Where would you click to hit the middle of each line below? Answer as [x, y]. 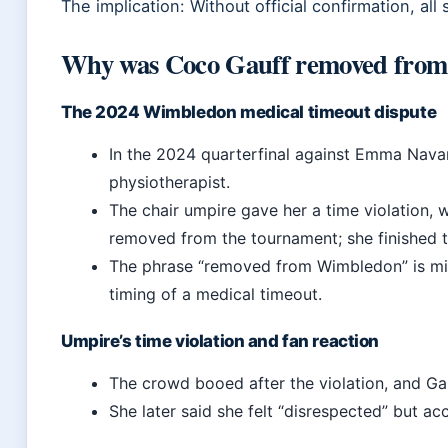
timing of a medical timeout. [215, 294]
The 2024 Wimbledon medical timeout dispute [249, 112]
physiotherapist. [169, 182]
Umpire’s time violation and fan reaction [220, 341]
